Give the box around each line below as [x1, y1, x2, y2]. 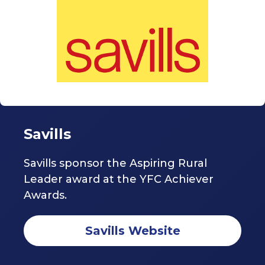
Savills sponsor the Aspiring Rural [24, 157, 207, 170]
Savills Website [85, 224, 180, 238]
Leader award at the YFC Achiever [24, 173, 214, 186]
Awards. [24, 189, 67, 202]
